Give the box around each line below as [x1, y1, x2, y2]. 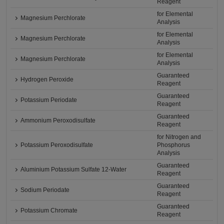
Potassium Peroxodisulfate [20, 141, 93, 148]
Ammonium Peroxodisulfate [20, 117, 96, 124]
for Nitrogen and [157, 133, 201, 140]
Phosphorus [157, 141, 190, 148]
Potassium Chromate [20, 207, 78, 214]
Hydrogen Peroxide [20, 76, 74, 83]
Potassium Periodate [20, 96, 77, 103]
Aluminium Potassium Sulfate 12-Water [20, 166, 127, 173]
